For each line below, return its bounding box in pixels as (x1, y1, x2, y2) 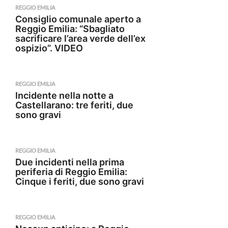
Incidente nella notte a (15, 90, 113, 101)
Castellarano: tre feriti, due (15, 100, 133, 110)
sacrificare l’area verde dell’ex (15, 33, 146, 44)
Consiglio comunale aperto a (15, 14, 141, 24)
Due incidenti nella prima (15, 157, 124, 167)
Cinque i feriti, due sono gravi (15, 176, 144, 187)
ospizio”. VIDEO (15, 43, 83, 53)
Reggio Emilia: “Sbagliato (15, 23, 125, 34)
